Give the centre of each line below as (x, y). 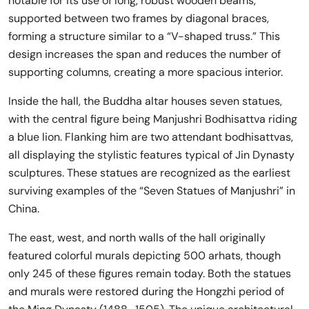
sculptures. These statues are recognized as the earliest (149, 173)
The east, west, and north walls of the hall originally (137, 238)
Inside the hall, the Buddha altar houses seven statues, (145, 101)
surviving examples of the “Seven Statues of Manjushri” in (152, 191)
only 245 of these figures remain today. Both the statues (150, 273)
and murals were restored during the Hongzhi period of (146, 291)
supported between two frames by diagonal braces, (139, 18)
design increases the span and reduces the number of (144, 54)
